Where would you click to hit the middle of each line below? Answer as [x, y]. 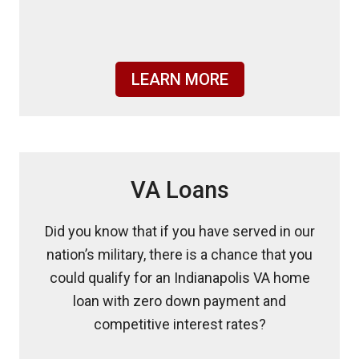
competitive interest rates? [179, 324]
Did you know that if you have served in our [179, 231]
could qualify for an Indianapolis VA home [179, 278]
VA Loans [179, 190]
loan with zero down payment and [179, 301]
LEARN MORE [179, 79]
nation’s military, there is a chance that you [179, 254]
